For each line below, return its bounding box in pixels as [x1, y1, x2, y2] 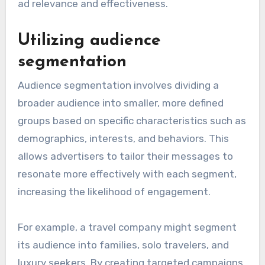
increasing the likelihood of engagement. [17, 186, 211, 198]
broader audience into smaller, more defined [17, 97, 224, 109]
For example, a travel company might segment [17, 221, 237, 234]
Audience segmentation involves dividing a [17, 79, 219, 92]
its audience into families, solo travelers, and [17, 239, 229, 251]
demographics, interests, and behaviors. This [17, 132, 229, 145]
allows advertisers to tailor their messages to [17, 150, 233, 163]
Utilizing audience [17, 33, 161, 50]
